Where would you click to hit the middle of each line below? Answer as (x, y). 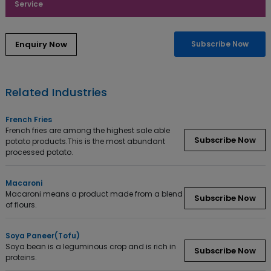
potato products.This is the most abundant (85, 141)
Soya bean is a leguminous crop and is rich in (91, 247)
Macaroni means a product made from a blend (94, 194)
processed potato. (39, 152)
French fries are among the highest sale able (88, 130)
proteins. (21, 257)
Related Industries (56, 92)
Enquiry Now (41, 44)
